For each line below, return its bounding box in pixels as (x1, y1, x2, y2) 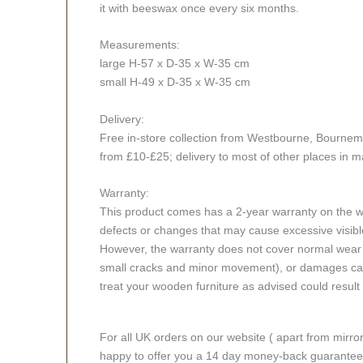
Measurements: (100, 38, 180, 52)
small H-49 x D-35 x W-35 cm (100, 75, 250, 89)
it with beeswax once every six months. (100, 2, 299, 15)
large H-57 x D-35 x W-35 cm (100, 57, 250, 70)
